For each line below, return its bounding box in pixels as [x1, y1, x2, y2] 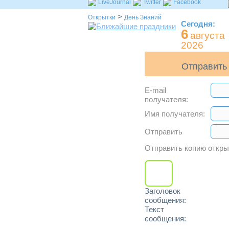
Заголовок [145, 187, 180, 195]
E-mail [145, 86, 166, 95]
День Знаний [124, 14, 162, 21]
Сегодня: [181, 19, 215, 28]
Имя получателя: [145, 109, 205, 118]
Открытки [88, 14, 116, 21]
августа [190, 30, 225, 41]
